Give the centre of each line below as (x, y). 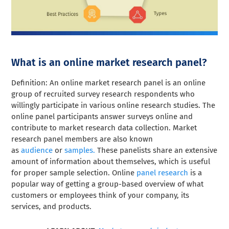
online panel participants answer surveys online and (102, 117)
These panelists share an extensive (156, 151)
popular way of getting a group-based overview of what (108, 184)
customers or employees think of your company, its (100, 196)
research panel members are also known (82, 139)
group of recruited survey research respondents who (103, 94)
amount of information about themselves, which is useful (111, 162)
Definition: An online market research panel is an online (109, 83)
